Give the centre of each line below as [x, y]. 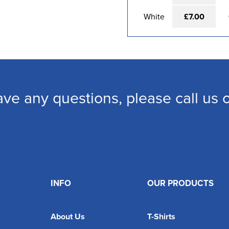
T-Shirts [161, 216]
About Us [68, 216]
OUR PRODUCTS [180, 183]
